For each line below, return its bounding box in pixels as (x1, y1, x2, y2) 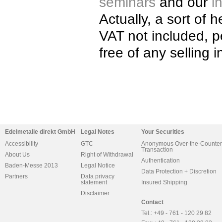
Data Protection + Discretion (141, 168, 217, 175)
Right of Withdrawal (81, 151, 133, 158)
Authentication (141, 157, 180, 164)
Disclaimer (81, 190, 110, 197)
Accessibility (5, 140, 38, 147)
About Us (5, 151, 30, 158)
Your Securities (141, 128, 184, 135)
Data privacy (81, 173, 114, 180)
